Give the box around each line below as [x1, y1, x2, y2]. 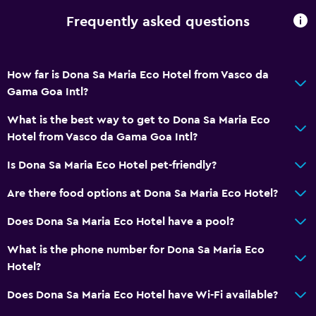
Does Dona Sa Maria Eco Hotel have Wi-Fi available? [7, 288, 278, 300]
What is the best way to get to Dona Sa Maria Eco [7, 114, 270, 126]
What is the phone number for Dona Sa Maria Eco [7, 243, 265, 255]
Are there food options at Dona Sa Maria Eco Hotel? [7, 187, 278, 199]
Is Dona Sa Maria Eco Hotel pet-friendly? [7, 159, 217, 171]
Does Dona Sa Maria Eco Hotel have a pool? [7, 215, 234, 227]
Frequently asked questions [66, 15, 250, 30]
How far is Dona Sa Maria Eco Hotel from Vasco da [7, 68, 269, 80]
